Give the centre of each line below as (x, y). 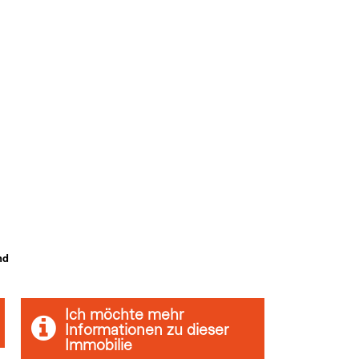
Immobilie (99, 347)
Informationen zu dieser (147, 331)
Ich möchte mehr (125, 316)
